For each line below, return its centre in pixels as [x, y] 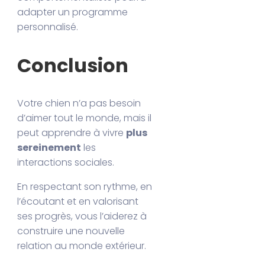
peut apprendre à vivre [72, 133]
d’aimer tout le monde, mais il [85, 118]
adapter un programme [73, 12]
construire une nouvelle [71, 231]
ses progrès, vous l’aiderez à [82, 216]
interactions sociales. [66, 163]
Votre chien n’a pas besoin [79, 104]
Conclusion [73, 65]
